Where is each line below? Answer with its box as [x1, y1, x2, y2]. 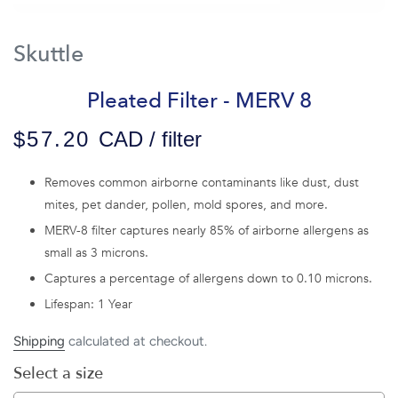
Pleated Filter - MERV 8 [86, 86, 312, 116]
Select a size [13, 362, 103, 385]
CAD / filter [98, 127, 202, 152]
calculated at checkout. [65, 332, 207, 349]
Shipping [13, 332, 65, 349]
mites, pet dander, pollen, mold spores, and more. [44, 196, 328, 214]
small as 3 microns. [44, 244, 148, 262]
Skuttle [13, 39, 84, 69]
